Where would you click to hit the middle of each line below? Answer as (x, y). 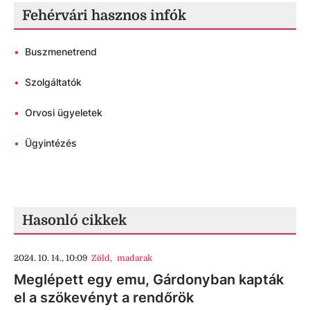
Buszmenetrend (61, 51)
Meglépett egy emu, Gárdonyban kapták (149, 279)
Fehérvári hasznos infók (104, 15)
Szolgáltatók (53, 82)
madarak (134, 258)
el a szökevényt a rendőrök (104, 297)
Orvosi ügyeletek (64, 112)
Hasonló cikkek (74, 220)
